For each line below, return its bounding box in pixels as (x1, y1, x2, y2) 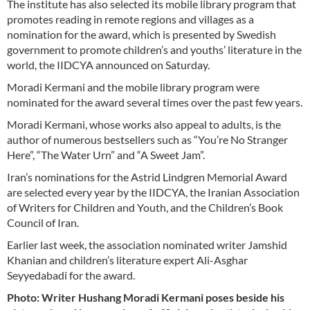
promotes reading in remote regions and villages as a (7, 12, 254, 26)
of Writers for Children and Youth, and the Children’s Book (7, 201, 283, 215)
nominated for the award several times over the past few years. (7, 95, 302, 109)
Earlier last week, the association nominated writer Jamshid (7, 238, 287, 252)
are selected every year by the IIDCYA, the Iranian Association (7, 185, 300, 199)
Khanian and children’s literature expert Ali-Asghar (7, 253, 248, 267)
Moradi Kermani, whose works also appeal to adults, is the (7, 118, 281, 131)
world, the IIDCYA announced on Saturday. (7, 58, 210, 72)
